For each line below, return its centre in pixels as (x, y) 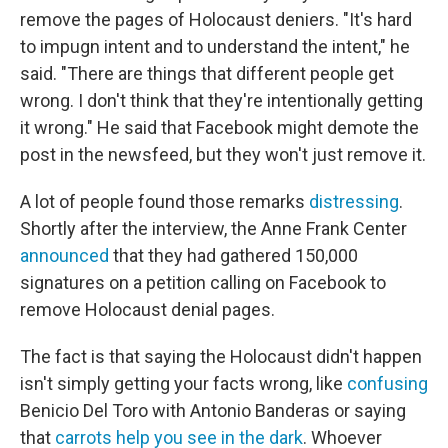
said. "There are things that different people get (207, 73)
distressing (354, 201)
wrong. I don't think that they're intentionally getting (221, 100)
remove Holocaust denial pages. (147, 309)
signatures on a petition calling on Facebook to (203, 282)
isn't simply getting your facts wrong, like (183, 383)
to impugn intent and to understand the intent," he (215, 46)
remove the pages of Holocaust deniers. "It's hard (216, 19)
